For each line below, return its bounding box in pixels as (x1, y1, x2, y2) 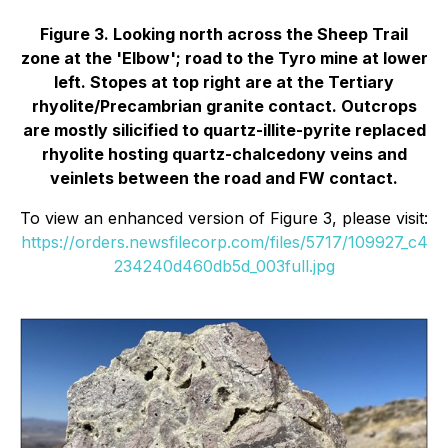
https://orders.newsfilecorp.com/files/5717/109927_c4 (20, 232, 428, 253)
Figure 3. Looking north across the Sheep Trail (40, 24, 408, 45)
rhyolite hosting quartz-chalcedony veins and (41, 144, 407, 165)
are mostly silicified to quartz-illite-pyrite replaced (22, 120, 426, 141)
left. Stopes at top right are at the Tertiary (54, 72, 394, 93)
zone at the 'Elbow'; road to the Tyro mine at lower (20, 48, 428, 69)
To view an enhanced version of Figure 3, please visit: (20, 208, 428, 229)
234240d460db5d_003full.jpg (113, 256, 335, 277)
